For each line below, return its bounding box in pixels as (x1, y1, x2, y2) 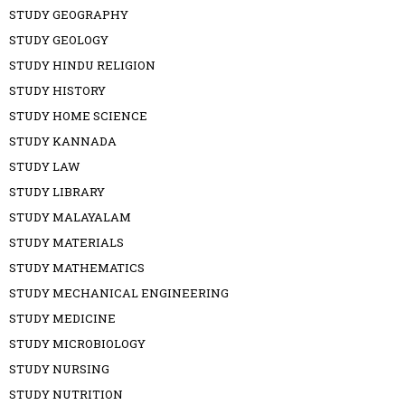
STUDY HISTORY (9, 81, 106, 99)
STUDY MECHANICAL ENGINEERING (9, 284, 229, 301)
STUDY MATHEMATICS (9, 259, 145, 276)
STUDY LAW (9, 157, 80, 174)
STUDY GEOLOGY (9, 31, 108, 48)
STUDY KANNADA (9, 132, 117, 149)
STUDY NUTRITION (9, 385, 123, 402)
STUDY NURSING (9, 360, 109, 377)
